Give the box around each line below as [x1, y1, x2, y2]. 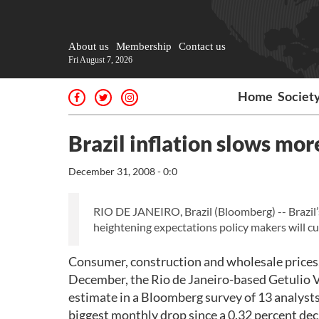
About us [68, 41, 109, 52]
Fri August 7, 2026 [68, 55, 132, 65]
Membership [116, 41, 172, 52]
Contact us [179, 41, 226, 52]
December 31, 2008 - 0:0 [68, 165, 177, 177]
